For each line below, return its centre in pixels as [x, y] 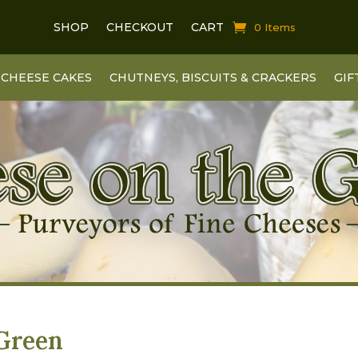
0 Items [275, 27]
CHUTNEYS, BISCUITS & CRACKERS [213, 78]
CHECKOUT [140, 27]
